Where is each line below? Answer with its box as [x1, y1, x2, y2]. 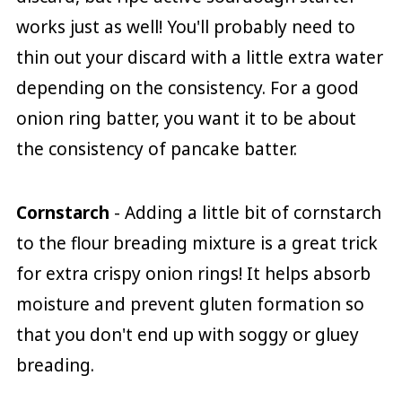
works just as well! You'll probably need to [15, 14, 355, 39]
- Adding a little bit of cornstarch [113, 200, 381, 224]
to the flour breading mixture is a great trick [15, 231, 378, 255]
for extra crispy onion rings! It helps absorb [15, 261, 371, 285]
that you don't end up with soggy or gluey [15, 322, 359, 346]
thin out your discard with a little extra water [15, 45, 383, 69]
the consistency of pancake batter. [15, 136, 297, 161]
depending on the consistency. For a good [15, 75, 359, 100]
